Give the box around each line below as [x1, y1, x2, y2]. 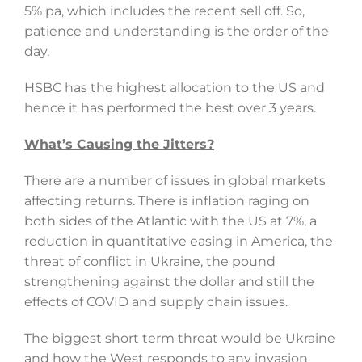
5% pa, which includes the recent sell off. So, [23, 3, 305, 19]
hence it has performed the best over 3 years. [23, 100, 316, 116]
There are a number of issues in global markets [23, 173, 326, 189]
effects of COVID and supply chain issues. [23, 294, 288, 310]
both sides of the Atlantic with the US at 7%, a [23, 213, 317, 229]
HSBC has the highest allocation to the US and [23, 80, 325, 96]
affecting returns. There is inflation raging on [23, 193, 309, 209]
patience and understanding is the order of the [23, 23, 329, 40]
